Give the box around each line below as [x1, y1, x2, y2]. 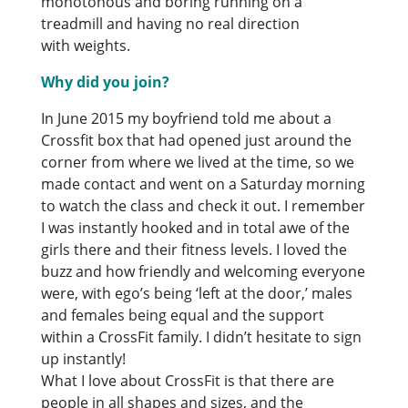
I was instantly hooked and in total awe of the [41, 217, 351, 238]
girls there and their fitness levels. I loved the [41, 239, 348, 260]
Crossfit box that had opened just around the [41, 129, 352, 150]
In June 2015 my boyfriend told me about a [41, 107, 332, 128]
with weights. [41, 35, 131, 56]
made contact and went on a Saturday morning [41, 173, 366, 194]
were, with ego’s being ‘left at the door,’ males [41, 282, 353, 303]
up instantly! [41, 348, 127, 369]
